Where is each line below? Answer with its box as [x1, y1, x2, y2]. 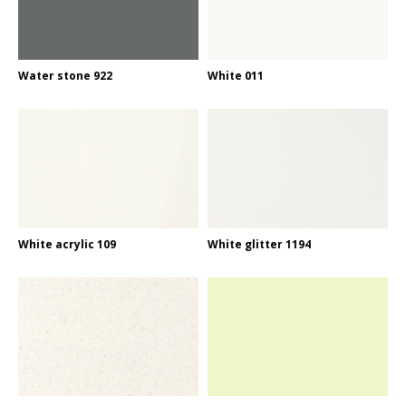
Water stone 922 [18, 68, 112, 84]
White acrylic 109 [18, 236, 116, 252]
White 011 [208, 68, 264, 84]
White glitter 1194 [208, 236, 311, 252]
